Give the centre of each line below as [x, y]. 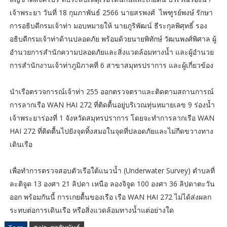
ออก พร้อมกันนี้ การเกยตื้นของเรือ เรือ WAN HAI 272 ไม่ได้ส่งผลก [110, 197]
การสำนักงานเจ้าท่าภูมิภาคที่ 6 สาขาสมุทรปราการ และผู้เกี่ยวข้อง [112, 65]
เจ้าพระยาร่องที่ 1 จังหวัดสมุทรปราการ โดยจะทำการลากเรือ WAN [112, 118]
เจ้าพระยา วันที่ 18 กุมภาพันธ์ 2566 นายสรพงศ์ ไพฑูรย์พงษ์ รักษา [111, 12]
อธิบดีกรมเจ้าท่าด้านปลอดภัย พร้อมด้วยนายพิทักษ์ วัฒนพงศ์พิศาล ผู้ [113, 39]
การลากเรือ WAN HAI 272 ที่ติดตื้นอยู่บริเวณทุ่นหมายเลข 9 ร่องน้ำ [112, 104]
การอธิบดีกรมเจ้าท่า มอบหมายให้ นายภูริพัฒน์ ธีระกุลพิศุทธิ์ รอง [108, 25]
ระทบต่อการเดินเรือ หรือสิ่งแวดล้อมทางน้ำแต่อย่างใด [91, 210]
